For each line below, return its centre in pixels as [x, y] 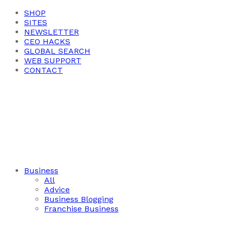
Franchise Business [81, 209]
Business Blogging [79, 199]
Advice [57, 190]
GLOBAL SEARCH [57, 51]
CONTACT [43, 70]
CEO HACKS [47, 41]
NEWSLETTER [51, 32]
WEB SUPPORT [53, 61]
